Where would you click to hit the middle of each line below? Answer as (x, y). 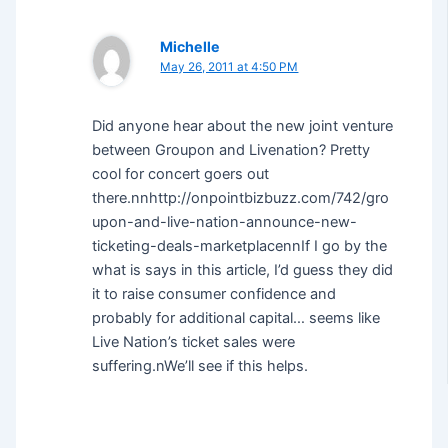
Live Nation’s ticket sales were (194, 341)
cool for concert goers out (181, 173)
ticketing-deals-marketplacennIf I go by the (240, 245)
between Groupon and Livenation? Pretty (231, 149)
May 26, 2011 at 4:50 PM (229, 67)
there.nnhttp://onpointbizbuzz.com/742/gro (241, 197)
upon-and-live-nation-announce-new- (225, 221)
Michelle (190, 47)
